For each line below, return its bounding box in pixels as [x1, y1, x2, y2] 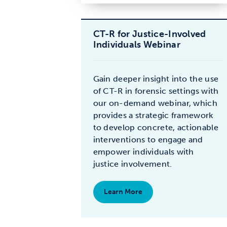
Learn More [103, 187, 144, 196]
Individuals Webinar [93, 39, 180, 50]
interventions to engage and [93, 135, 203, 144]
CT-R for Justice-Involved [93, 28, 206, 40]
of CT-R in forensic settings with [93, 86, 219, 96]
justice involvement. [93, 159, 172, 169]
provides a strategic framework [93, 110, 213, 120]
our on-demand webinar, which [93, 98, 217, 108]
